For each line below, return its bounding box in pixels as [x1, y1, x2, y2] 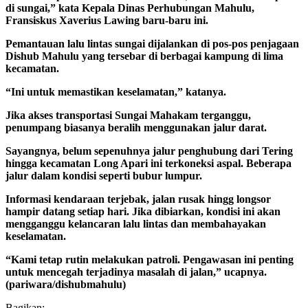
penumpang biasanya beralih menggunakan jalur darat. [5, 121, 267, 133]
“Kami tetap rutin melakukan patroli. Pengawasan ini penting [5, 253, 294, 265]
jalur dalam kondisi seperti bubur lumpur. [5, 169, 202, 181]
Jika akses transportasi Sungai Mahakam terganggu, [5, 109, 251, 121]
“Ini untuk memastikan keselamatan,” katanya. [5, 85, 226, 98]
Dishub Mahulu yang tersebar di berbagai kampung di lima [5, 49, 283, 62]
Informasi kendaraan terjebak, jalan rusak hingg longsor [5, 192, 271, 205]
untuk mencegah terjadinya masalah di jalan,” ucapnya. [5, 265, 269, 278]
